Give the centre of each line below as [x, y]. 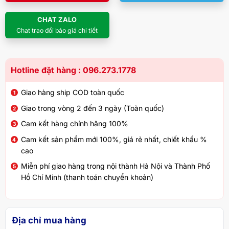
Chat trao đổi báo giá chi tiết [57, 31]
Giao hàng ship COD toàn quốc [72, 93]
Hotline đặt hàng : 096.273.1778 [73, 70]
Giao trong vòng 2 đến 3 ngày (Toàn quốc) [92, 108]
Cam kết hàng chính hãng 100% [74, 124]
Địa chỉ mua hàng [49, 220]
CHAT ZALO [57, 20]
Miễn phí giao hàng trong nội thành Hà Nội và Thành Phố [115, 166]
